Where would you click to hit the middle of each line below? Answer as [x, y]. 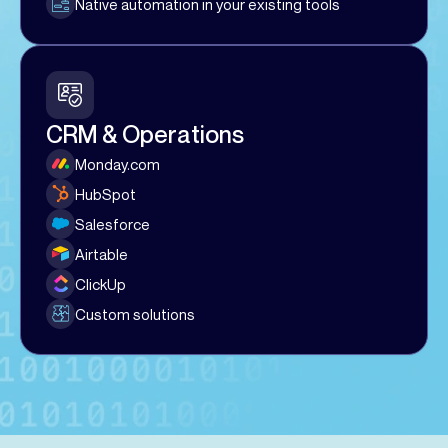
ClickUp [101, 283]
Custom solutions [135, 313]
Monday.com [118, 163]
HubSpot [106, 193]
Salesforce [113, 223]
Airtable [102, 253]
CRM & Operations [145, 134]
